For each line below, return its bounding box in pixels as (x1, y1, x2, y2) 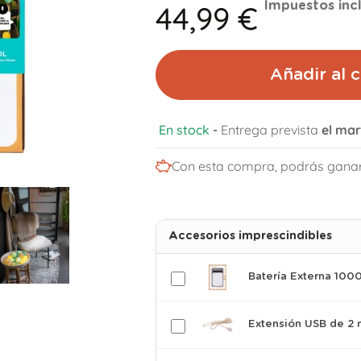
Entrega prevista (220, 122, 322, 138)
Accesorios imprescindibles (168, 230, 332, 242)
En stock (158, 122, 210, 138)
